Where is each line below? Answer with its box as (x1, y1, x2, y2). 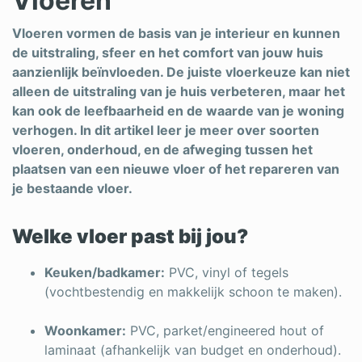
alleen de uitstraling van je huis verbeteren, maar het (12, 83, 345, 99)
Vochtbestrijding (32, 148, 136, 165)
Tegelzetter (32, 81, 105, 98)
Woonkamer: (44, 322, 126, 339)
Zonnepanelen (32, 216, 121, 233)
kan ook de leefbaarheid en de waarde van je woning (12, 103, 344, 119)
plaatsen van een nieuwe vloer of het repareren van (12, 161, 339, 177)
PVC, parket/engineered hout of (126, 322, 324, 339)
